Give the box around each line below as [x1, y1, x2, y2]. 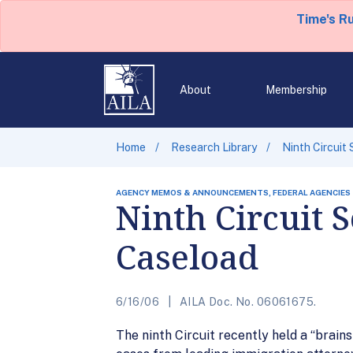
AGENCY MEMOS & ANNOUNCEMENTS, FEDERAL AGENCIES [116, 188, 351, 197]
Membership [265, 84, 327, 96]
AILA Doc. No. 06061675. [176, 295, 317, 308]
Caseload [116, 234, 258, 279]
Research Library [171, 141, 257, 154]
